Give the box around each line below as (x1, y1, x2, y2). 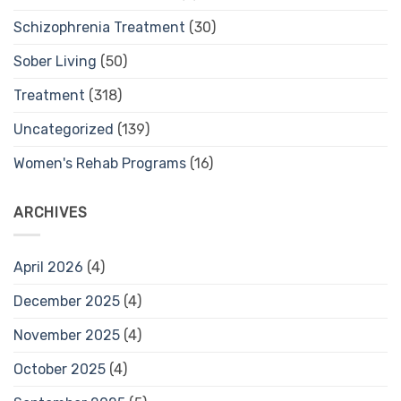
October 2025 (13, 361, 106, 379)
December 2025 (13, 293, 120, 311)
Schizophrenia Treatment (13, 19, 185, 37)
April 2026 (13, 259, 83, 277)
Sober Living (13, 53, 97, 71)
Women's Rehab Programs (13, 155, 186, 173)
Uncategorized (13, 121, 114, 139)
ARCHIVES (13, 204, 88, 222)
